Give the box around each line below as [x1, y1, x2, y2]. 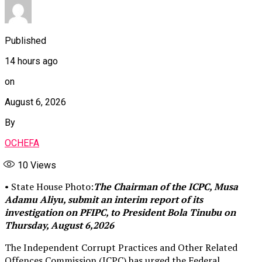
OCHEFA [5, 137, 39, 149]
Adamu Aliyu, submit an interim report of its [5, 193, 203, 206]
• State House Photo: [5, 180, 94, 194]
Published [5, 35, 46, 47]
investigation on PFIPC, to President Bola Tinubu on [5, 206, 236, 219]
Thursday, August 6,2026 [5, 219, 114, 232]
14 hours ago [5, 56, 58, 67]
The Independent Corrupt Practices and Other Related [5, 241, 237, 254]
